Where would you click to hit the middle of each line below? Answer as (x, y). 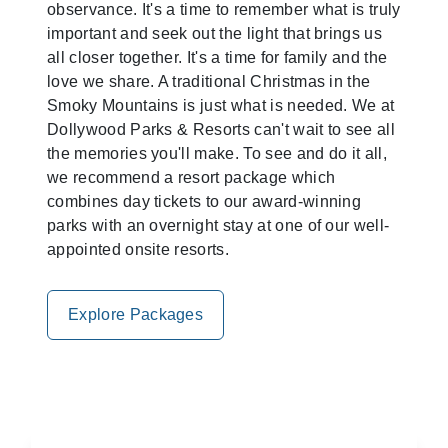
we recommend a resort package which (191, 177)
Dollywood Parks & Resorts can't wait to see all (221, 129)
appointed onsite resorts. (138, 249)
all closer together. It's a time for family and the (217, 57)
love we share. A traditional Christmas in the (209, 81)
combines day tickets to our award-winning (204, 201)
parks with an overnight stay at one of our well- (218, 225)
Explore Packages (136, 314)
